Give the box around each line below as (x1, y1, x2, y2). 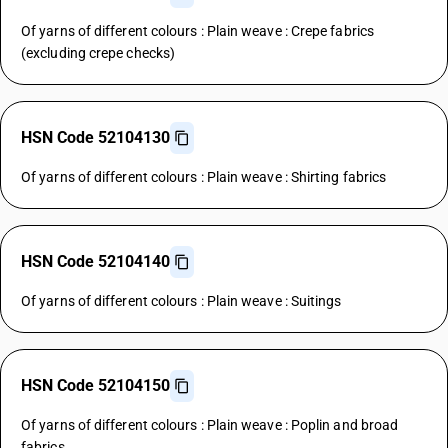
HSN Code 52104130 (21, 128, 170, 147)
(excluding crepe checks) (21, 45, 176, 61)
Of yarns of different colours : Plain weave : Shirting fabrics (21, 169, 387, 185)
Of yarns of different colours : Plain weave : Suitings (21, 293, 342, 309)
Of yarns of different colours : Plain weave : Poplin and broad (21, 417, 399, 433)
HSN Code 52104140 (21, 252, 170, 271)
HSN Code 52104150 (21, 376, 170, 395)
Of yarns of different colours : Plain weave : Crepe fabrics (21, 23, 374, 39)
